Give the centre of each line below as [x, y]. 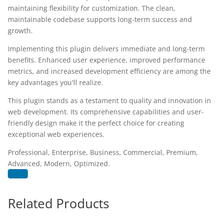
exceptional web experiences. [56, 134]
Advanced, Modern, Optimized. [59, 164]
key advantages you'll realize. [55, 82]
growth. [20, 31]
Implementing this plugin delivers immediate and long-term [106, 49]
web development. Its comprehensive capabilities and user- [106, 112]
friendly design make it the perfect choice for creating [96, 123]
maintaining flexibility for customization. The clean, [92, 8]
